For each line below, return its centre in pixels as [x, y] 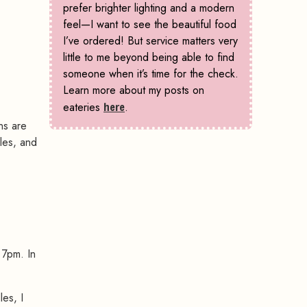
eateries [83, 108]
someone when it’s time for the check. [151, 74]
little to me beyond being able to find [149, 58]
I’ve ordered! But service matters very [150, 41]
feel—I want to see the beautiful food [150, 25]
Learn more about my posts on [134, 90]
